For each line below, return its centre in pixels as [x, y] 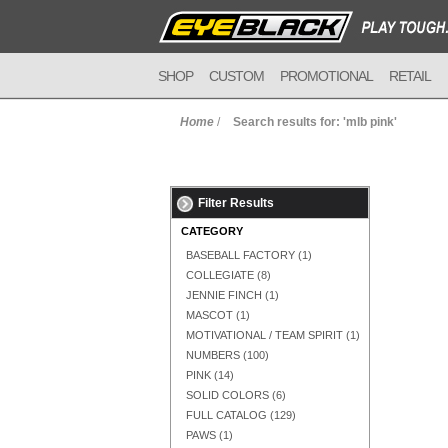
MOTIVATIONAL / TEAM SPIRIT [264, 335]
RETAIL [410, 76]
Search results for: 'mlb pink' [315, 122]
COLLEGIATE [220, 275]
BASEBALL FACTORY [240, 255]
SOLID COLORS [227, 395]
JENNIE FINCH [224, 295]
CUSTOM [236, 76]
